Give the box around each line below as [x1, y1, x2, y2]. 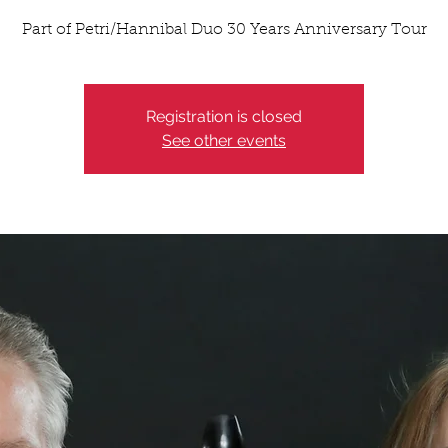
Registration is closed [146, 107, 302, 126]
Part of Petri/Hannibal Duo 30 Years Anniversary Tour [21, 22, 427, 38]
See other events [162, 131, 286, 150]
